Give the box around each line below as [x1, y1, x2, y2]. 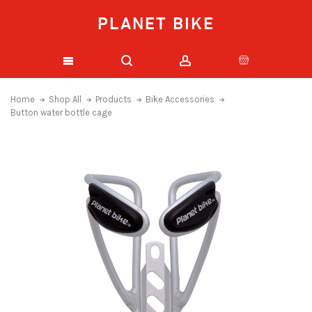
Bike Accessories [146, 94, 214, 104]
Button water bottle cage [10, 107, 112, 118]
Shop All [49, 94, 81, 104]
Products [95, 94, 132, 104]
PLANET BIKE [97, 13, 214, 33]
